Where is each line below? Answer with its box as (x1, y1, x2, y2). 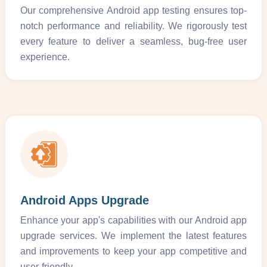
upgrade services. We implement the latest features (20, 230, 247, 241)
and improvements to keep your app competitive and (20, 246, 247, 256)
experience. (20, 51, 70, 62)
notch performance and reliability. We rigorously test (20, 20, 247, 31)
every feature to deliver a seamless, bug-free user (20, 36, 247, 46)
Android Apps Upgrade (20, 193, 149, 207)
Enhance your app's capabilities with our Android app (20, 215, 247, 225)
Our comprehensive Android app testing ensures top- (20, 5, 247, 15)
